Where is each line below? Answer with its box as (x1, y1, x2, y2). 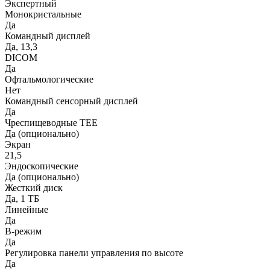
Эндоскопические (5, 161, 78, 171)
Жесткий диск (5, 183, 63, 193)
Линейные (5, 204, 48, 215)
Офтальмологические (5, 74, 93, 84)
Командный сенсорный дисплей (5, 96, 138, 106)
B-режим (5, 226, 42, 236)
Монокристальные (5, 9, 81, 19)
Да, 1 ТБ (5, 193, 39, 204)
